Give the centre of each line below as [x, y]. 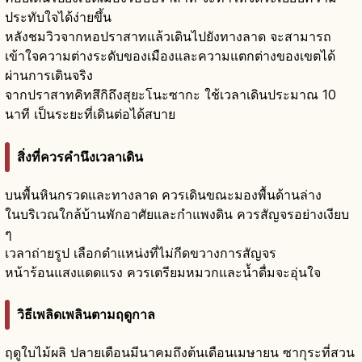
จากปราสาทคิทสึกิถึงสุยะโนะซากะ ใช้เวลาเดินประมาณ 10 [170, 95]
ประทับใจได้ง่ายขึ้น [58, 17]
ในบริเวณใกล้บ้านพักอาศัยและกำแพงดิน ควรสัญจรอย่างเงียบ [177, 214]
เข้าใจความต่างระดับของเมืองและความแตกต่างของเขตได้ [170, 56]
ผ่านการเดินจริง [49, 76]
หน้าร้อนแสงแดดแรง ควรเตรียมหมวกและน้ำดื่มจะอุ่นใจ [163, 272]
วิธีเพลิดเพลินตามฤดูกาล [86, 315]
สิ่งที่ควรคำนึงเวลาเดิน [80, 156]
